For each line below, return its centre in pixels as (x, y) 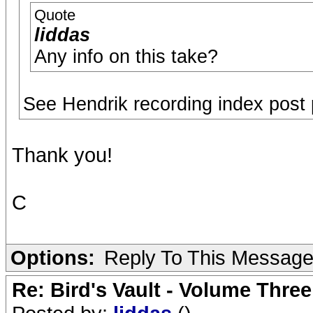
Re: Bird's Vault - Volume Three (162, 290)
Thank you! (62, 155)
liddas (62, 35)
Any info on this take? (126, 57)
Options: (53, 257)
